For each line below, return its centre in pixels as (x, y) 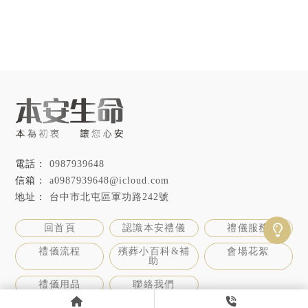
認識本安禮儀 (154, 228)
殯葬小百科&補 (154, 252)
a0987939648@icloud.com (110, 181)
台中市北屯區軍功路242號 (110, 197)
